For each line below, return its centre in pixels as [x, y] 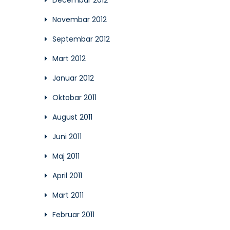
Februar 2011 [73, 215]
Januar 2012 [73, 78]
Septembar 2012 [81, 39]
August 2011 [72, 117]
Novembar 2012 [80, 20]
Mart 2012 [69, 59]
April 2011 [67, 176]
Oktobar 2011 [74, 98]
